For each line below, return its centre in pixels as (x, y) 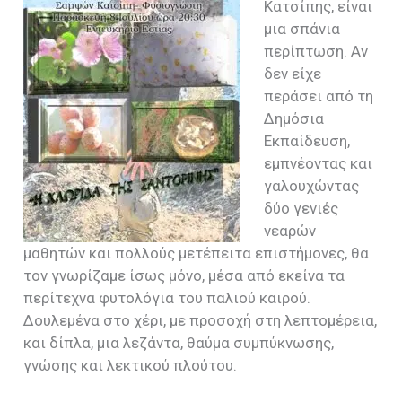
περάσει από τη (318, 96)
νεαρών (289, 231)
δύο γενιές (301, 209)
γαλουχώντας (311, 186)
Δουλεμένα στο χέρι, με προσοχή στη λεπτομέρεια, (201, 321)
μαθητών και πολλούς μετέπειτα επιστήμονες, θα (197, 253)
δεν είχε (292, 74)
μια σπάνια (301, 29)
